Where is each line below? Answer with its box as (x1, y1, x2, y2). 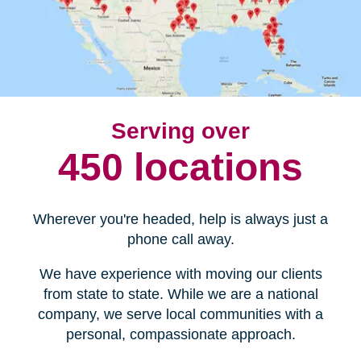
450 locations (58, 146, 303, 189)
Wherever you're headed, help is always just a (33, 211, 328, 228)
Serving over (111, 118, 250, 144)
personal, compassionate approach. (65, 326, 296, 343)
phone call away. (127, 231, 234, 248)
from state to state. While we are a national (43, 286, 318, 303)
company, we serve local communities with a (38, 306, 323, 323)
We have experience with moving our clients (39, 266, 322, 283)
